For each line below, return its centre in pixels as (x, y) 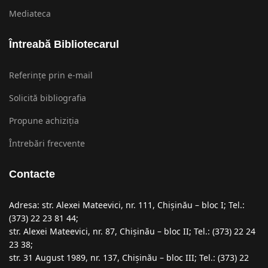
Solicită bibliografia (48, 98)
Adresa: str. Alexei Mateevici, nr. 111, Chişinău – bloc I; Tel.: (127, 205)
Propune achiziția (44, 121)
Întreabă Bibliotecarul (64, 45)
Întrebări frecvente (47, 144)
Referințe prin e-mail (51, 75)
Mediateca (30, 14)
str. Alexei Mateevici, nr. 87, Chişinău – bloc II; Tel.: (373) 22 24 (132, 232)
